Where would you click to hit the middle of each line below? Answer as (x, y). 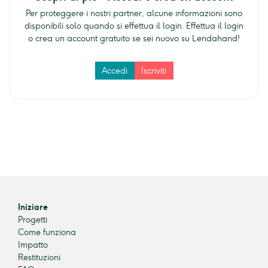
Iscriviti (154, 71)
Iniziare (33, 208)
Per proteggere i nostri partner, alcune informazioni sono (134, 13)
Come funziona (47, 233)
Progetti (33, 220)
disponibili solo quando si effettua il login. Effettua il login (134, 26)
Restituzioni (39, 258)
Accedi (115, 71)
